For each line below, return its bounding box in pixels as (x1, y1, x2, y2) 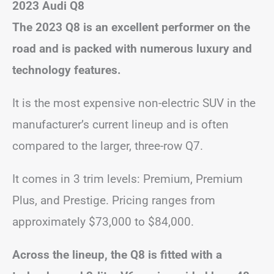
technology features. (12, 62, 121, 77)
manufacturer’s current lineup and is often (12, 117, 229, 131)
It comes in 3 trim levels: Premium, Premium (12, 171, 243, 186)
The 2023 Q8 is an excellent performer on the (12, 20, 250, 34)
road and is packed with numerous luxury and (12, 41, 252, 56)
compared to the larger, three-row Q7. (12, 138, 203, 153)
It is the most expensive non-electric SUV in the (12, 95, 256, 110)
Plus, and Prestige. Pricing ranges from (12, 193, 215, 207)
